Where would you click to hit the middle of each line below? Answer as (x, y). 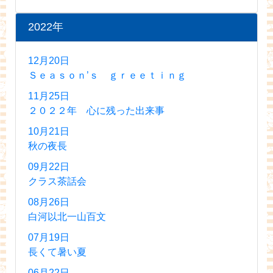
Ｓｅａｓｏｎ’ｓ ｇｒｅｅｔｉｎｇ (107, 75)
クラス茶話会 (57, 181)
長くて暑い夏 (57, 252)
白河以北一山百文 (67, 216)
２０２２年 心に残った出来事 (96, 110)
